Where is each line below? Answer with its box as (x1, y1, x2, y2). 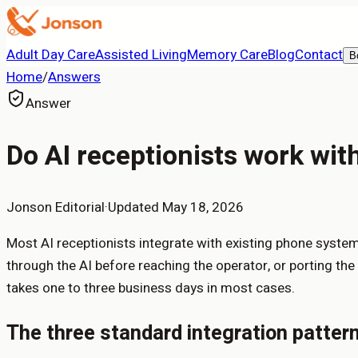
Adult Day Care (6, 45, 95, 65)
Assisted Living (95, 45, 187, 65)
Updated (108, 197, 162, 217)
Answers (48, 67, 101, 87)
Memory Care (187, 45, 268, 65)
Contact (295, 45, 343, 65)
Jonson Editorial (6, 197, 105, 217)
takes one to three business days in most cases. (6, 277, 295, 298)
